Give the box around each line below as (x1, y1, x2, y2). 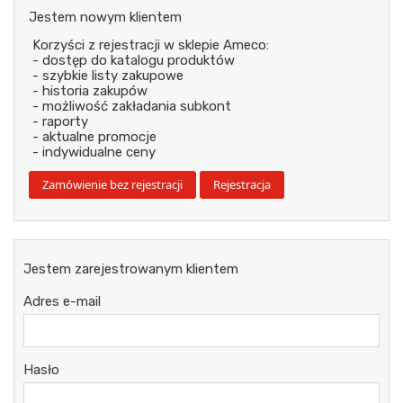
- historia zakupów (32, 83, 148, 100)
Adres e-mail (23, 293, 101, 310)
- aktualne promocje (32, 129, 157, 146)
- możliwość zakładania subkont (32, 98, 231, 115)
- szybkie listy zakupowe (32, 67, 184, 85)
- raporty (32, 113, 88, 130)
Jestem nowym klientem (29, 9, 182, 26)
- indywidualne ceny (32, 144, 156, 161)
